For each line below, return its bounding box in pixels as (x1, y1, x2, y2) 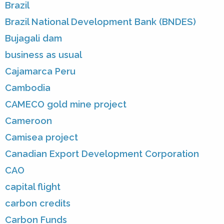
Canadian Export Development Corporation (5, 148, 199, 159)
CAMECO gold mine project (5, 99, 126, 110)
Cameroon (5, 115, 52, 126)
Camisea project (5, 132, 78, 143)
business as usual (5, 49, 82, 60)
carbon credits (5, 198, 70, 209)
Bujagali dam (5, 33, 62, 44)
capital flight (5, 181, 60, 192)
